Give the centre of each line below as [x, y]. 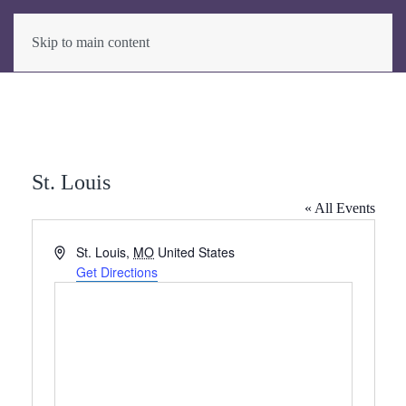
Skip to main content [91, 42]
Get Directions [117, 272]
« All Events [339, 208]
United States [197, 252]
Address [77, 251]
